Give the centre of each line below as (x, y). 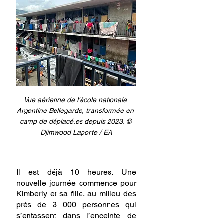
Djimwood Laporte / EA (76, 132)
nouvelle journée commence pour (76, 183)
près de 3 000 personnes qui (76, 205)
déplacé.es (65, 122)
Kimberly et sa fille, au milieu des (76, 194)
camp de (34, 122)
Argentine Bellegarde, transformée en (76, 111)
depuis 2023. (104, 122)
